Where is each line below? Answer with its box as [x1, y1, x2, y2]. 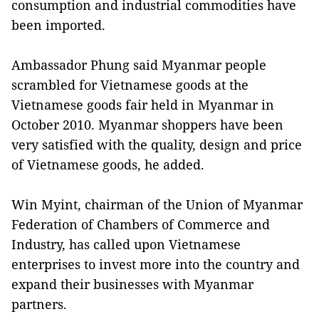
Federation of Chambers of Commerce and [11, 215, 270, 233]
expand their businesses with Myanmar [11, 275, 253, 293]
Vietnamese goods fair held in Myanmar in [11, 95, 274, 113]
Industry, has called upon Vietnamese [11, 235, 241, 253]
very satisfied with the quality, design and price [11, 135, 302, 153]
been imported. [11, 16, 105, 33]
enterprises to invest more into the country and [11, 255, 300, 273]
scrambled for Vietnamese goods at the [11, 75, 249, 93]
